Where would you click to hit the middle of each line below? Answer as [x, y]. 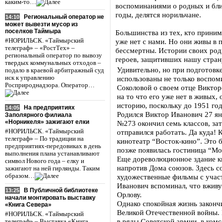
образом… [20, 176]
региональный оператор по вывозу [54, 55]
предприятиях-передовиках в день [53, 146]
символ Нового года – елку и [45, 161]
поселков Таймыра [33, 31]
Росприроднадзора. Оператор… [50, 85]
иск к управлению [30, 78]
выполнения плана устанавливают [52, 153]
